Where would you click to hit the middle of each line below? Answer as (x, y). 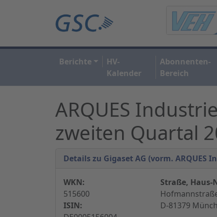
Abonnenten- (185, 61)
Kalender (124, 73)
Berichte (75, 61)
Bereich (174, 73)
